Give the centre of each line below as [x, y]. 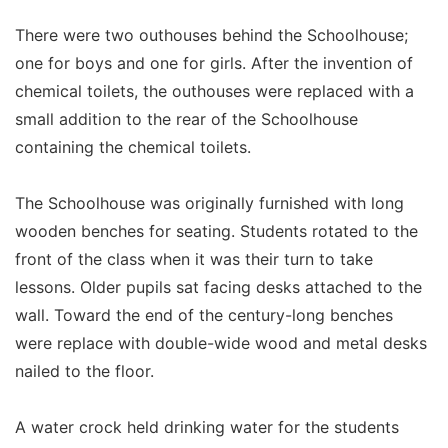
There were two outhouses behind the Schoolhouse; [211, 34]
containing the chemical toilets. [133, 146]
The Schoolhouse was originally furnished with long [209, 202]
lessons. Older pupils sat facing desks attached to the [218, 286]
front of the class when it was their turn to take [194, 258]
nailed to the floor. [84, 370]
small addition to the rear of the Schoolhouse [186, 118]
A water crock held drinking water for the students [207, 426]
